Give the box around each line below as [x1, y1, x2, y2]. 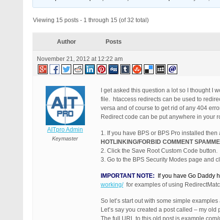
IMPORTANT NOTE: [101, 172, 158, 179]
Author [56, 38, 76, 45]
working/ [101, 181, 123, 188]
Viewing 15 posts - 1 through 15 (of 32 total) [33, 17, 149, 24]
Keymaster [52, 136, 78, 141]
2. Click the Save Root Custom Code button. [101, 147, 218, 154]
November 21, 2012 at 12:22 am [37, 55, 123, 62]
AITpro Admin [47, 126, 83, 133]
